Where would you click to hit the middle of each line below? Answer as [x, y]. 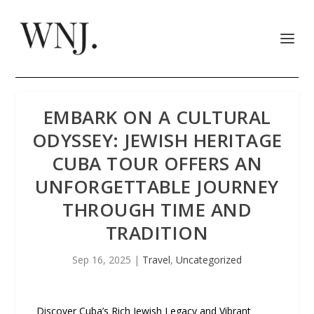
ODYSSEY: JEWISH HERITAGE [157, 140]
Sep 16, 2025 [102, 260]
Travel [156, 260]
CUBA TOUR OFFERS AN [157, 163]
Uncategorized [209, 260]
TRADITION [157, 233]
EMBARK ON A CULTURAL [157, 117]
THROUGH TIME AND [157, 210]
